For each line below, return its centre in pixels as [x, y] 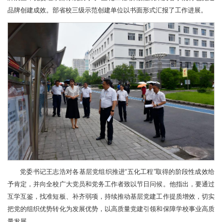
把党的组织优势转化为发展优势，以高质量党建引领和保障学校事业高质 [111, 209]
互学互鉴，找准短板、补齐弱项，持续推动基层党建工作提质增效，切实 [111, 196]
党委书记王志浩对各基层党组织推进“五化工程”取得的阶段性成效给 [117, 172]
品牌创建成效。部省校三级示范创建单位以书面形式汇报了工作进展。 [107, 11]
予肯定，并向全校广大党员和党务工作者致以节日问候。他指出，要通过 [111, 184]
